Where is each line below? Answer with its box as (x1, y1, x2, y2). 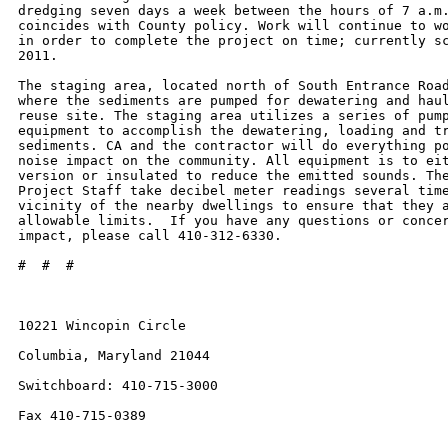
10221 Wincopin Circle (18, 318, 186, 333)
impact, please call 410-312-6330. (18, 228, 282, 243)
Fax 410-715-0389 (18, 408, 146, 423)
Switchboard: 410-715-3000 (18, 378, 218, 393)
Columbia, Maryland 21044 (18, 348, 210, 363)
